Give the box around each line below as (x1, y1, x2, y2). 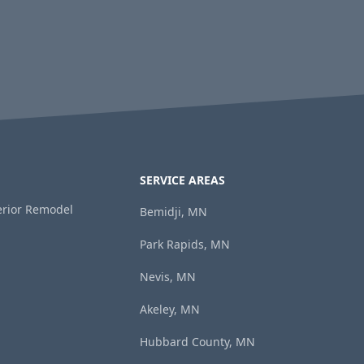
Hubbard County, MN (140, 334, 255, 349)
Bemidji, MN (140, 204, 207, 219)
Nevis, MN (140, 269, 196, 284)
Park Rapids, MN (140, 236, 230, 252)
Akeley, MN (140, 301, 200, 317)
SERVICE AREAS (140, 172, 225, 188)
